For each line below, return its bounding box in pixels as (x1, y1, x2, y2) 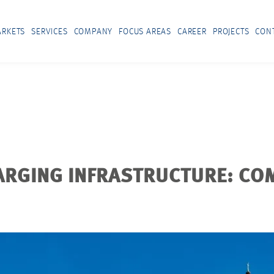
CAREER (177, 27, 207, 36)
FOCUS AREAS (119, 27, 172, 36)
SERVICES (31, 27, 68, 36)
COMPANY (73, 27, 113, 36)
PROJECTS (212, 27, 250, 36)
